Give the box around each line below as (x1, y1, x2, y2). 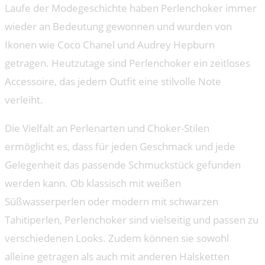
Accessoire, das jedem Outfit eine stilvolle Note (5, 74, 221, 88)
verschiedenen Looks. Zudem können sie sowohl (5, 231, 229, 245)
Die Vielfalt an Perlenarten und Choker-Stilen (5, 121, 209, 135)
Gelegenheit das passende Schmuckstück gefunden (5, 157, 241, 172)
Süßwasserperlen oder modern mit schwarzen (5, 194, 218, 208)
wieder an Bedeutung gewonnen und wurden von (5, 19, 232, 33)
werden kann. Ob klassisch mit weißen (5, 176, 181, 190)
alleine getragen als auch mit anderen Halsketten (5, 249, 230, 263)
